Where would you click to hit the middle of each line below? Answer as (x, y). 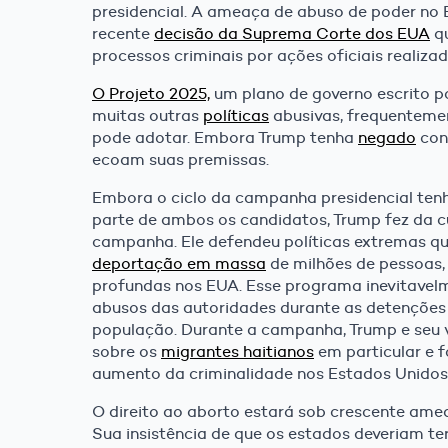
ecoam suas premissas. (180, 160)
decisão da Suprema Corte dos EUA (292, 34)
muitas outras (147, 116)
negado (387, 138)
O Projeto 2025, (151, 94)
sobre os (126, 352)
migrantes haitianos (237, 352)
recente (123, 34)
